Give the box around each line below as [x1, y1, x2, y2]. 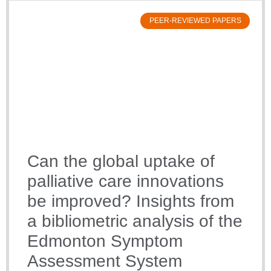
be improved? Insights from [27, 192, 234, 211]
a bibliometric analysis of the [27, 212, 243, 231]
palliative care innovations [27, 172, 224, 191]
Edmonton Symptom [27, 232, 183, 251]
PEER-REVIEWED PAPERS [149, 16, 241, 25]
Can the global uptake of [27, 152, 215, 171]
